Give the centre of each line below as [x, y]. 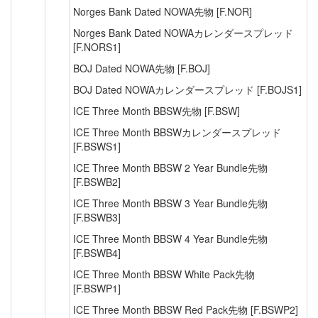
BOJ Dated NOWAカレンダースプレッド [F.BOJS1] [187, 89]
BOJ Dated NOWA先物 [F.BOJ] [142, 68]
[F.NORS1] [97, 47]
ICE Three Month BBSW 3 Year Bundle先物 [170, 203]
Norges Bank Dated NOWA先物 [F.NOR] [163, 11]
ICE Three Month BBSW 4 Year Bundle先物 [170, 238]
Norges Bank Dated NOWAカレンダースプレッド [183, 33]
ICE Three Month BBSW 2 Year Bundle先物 [170, 168]
